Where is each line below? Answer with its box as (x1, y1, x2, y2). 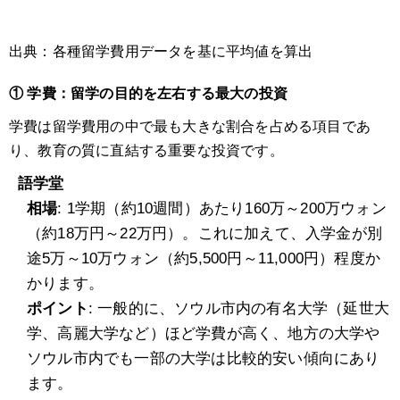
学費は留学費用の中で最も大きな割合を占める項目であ (9, 119, 371, 135)
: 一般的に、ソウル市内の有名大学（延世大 (87, 300, 390, 318)
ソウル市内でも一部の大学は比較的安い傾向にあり (27, 350, 380, 368)
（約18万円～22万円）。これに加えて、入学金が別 (27, 225, 383, 243)
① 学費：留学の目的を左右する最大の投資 (9, 86, 287, 102)
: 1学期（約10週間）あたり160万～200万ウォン (57, 200, 387, 218)
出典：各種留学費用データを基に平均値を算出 (9, 44, 313, 60)
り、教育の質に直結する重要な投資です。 (9, 143, 284, 159)
